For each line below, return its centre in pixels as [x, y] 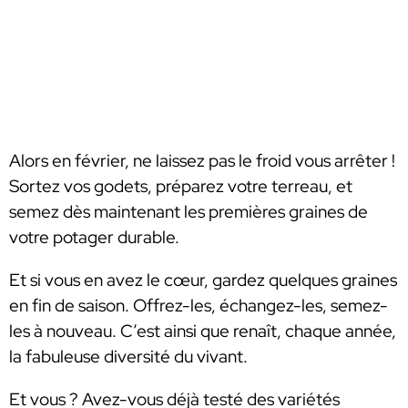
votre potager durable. [94, 237]
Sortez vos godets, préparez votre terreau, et [181, 186]
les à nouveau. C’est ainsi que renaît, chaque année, [203, 331]
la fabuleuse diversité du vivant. [130, 356]
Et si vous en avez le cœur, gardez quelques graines [203, 280]
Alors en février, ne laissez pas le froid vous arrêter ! [202, 160]
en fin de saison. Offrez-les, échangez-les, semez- [199, 305]
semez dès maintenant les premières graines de [189, 211]
